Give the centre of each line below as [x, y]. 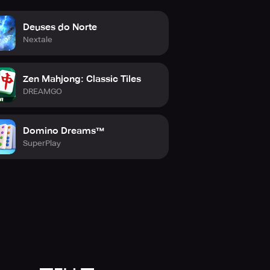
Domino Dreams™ [64, 130]
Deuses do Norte [60, 27]
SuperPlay [42, 143]
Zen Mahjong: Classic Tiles [82, 79]
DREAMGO [42, 91]
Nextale [38, 39]
